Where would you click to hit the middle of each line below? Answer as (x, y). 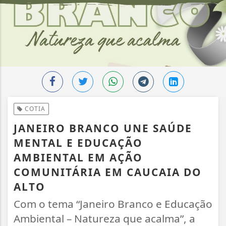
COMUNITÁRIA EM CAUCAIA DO (108, 172)
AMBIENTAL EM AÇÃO (78, 158)
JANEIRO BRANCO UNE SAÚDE (103, 128)
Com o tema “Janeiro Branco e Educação (113, 204)
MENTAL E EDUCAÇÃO (78, 143)
